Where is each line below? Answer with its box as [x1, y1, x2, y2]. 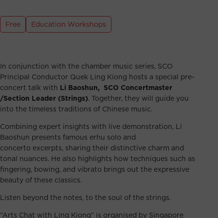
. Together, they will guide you [88, 93, 189, 103]
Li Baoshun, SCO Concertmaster [60, 82, 172, 92]
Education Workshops [31, 19, 106, 29]
